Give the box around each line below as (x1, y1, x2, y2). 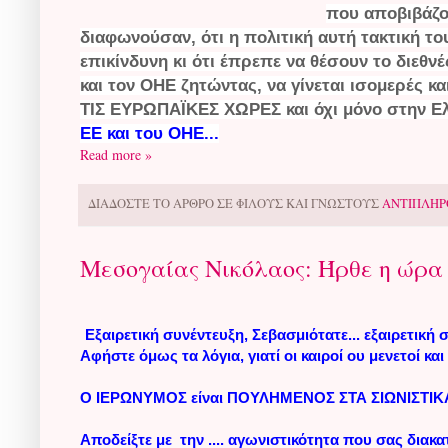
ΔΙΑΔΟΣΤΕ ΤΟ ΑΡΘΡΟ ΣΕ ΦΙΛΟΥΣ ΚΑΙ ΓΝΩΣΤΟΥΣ (88, 194, 382, 212)
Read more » (80, 144, 152, 164)
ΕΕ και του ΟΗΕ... (80, 123, 219, 143)
